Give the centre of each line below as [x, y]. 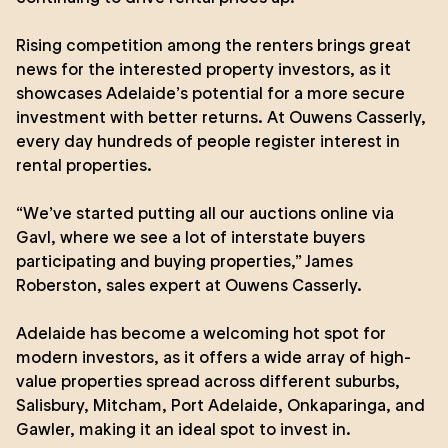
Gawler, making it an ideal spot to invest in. [183, 429]
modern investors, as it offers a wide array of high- [213, 357]
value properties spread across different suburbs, [208, 381]
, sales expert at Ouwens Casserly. [229, 285]
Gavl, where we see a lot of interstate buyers [190, 237]
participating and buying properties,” [160, 261]
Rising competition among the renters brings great [213, 45]
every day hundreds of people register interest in [208, 141]
